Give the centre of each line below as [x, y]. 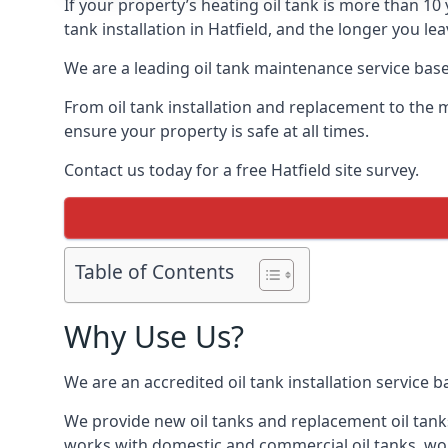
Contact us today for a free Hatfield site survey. [241, 170]
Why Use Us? [154, 336]
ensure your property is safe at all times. [216, 131]
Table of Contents [154, 272]
